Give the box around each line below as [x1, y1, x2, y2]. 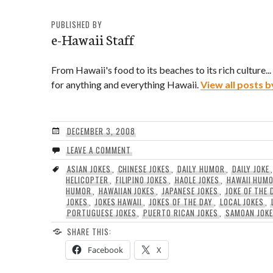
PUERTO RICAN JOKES [143, 206, 218, 219]
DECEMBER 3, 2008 [66, 124, 135, 137]
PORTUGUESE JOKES [66, 206, 136, 219]
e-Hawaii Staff [51, 29, 134, 49]
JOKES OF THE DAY [149, 195, 213, 208]
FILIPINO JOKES [115, 173, 168, 186]
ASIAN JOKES [66, 162, 111, 175]
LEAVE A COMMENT [66, 143, 131, 156]
